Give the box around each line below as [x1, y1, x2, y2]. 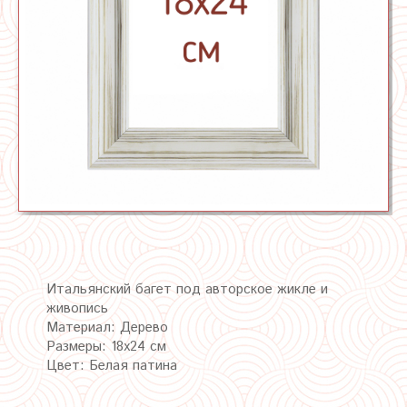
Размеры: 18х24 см [46, 336, 166, 356]
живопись [46, 298, 108, 318]
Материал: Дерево [46, 317, 168, 337]
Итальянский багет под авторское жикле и [46, 279, 328, 299]
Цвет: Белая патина [46, 355, 177, 375]
